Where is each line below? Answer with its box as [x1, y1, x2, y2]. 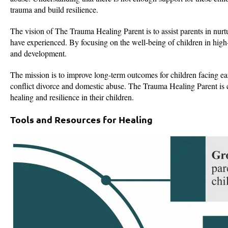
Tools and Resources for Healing [10, 113, 153, 126]
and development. [10, 48, 67, 59]
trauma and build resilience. [10, 4, 98, 15]
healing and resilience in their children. [10, 92, 134, 103]
